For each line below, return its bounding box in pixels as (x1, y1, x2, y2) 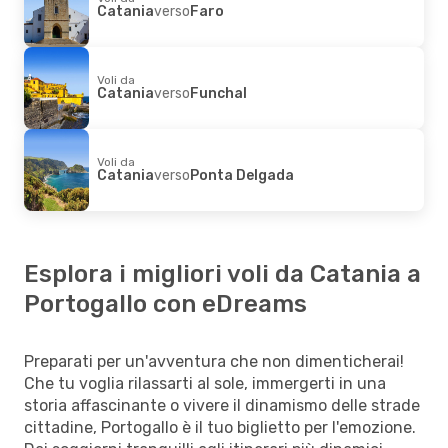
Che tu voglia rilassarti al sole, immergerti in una (24, 373, 386, 393)
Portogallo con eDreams (24, 289, 307, 318)
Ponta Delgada (190, 166, 294, 184)
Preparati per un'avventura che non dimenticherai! (24, 351, 404, 371)
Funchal (190, 84, 247, 102)
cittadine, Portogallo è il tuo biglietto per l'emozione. (24, 417, 416, 437)
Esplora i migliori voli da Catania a (24, 259, 421, 288)
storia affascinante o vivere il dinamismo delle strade (24, 395, 420, 415)
